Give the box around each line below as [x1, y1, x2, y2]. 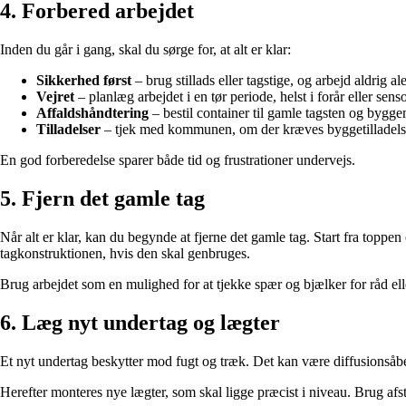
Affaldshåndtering [36, 105, 149, 121]
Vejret [36, 89, 74, 105]
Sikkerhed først [36, 72, 131, 89]
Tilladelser [36, 121, 101, 138]
